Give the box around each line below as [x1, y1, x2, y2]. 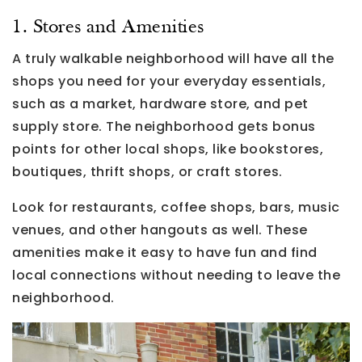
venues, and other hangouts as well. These [12, 220, 308, 239]
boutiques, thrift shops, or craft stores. [12, 162, 283, 181]
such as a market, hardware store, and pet [12, 94, 309, 113]
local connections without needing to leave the [12, 265, 340, 284]
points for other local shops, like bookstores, [12, 139, 323, 158]
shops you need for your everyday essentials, [12, 71, 326, 90]
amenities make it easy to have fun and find [12, 242, 318, 262]
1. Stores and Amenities [12, 17, 204, 37]
